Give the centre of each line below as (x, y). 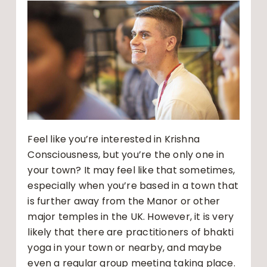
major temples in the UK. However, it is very (131, 216)
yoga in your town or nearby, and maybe (125, 247)
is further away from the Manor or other (124, 201)
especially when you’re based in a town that (133, 185)
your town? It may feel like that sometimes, (131, 170)
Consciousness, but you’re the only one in (126, 154)
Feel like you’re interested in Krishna (114, 139)
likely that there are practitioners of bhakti (131, 232)
